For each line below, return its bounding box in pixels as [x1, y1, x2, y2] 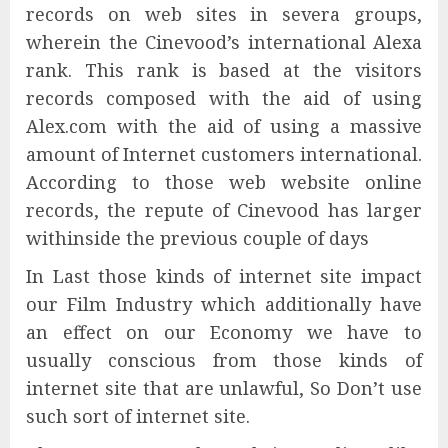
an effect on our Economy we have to [26, 320, 422, 345]
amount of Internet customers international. [26, 142, 422, 167]
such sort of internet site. [26, 404, 250, 429]
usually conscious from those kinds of [26, 348, 422, 373]
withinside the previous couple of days [26, 226, 369, 251]
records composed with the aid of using [26, 86, 422, 111]
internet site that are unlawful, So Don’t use [26, 376, 422, 401]
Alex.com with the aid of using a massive [26, 114, 422, 139]
